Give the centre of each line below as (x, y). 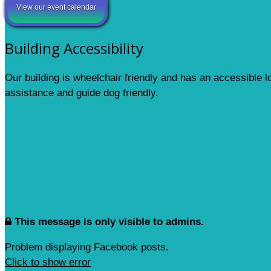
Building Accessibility (74, 48)
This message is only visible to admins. (109, 221)
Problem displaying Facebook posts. (87, 247)
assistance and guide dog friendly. (82, 93)
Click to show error (48, 262)
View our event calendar (56, 7)
